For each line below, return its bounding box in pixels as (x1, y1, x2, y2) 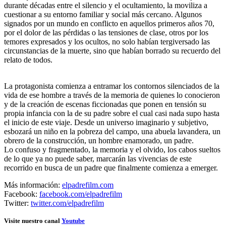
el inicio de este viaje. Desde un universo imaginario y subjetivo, (4, 118, 208, 127)
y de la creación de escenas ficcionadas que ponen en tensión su (4, 99, 206, 108)
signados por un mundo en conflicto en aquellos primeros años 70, (4, 19, 216, 28)
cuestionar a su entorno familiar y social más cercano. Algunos (4, 10, 202, 19)
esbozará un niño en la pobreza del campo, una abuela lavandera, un (4, 127, 220, 136)
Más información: (4, 180, 62, 189)
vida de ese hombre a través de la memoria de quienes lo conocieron (4, 90, 220, 99)
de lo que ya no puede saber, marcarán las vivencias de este (4, 154, 192, 163)
